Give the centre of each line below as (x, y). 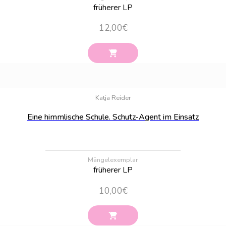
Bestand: (207, 83)
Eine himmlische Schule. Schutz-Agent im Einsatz (113, 117)
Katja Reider (113, 98)
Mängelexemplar (113, 160)
